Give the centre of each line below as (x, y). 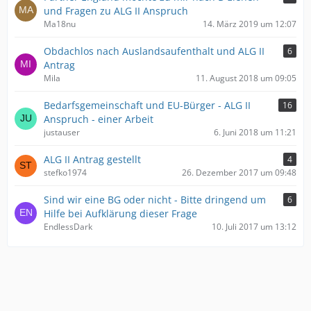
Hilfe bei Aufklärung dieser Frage (120, 213)
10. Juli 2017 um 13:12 (254, 227)
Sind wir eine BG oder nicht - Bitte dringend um (155, 200)
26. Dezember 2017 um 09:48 (239, 173)
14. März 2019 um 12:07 (250, 24)
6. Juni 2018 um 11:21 (255, 132)
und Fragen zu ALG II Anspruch (116, 11)
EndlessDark (68, 227)
